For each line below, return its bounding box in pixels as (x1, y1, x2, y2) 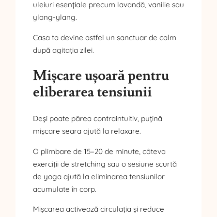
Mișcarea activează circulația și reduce (33, 204, 164, 214)
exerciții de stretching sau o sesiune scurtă (33, 159, 177, 169)
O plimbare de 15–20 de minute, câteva (33, 146, 166, 156)
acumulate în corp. (33, 184, 96, 194)
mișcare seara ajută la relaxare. (33, 126, 141, 136)
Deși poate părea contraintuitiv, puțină (33, 114, 162, 124)
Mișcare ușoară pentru (33, 67, 169, 85)
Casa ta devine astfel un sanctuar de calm (33, 32, 176, 42)
